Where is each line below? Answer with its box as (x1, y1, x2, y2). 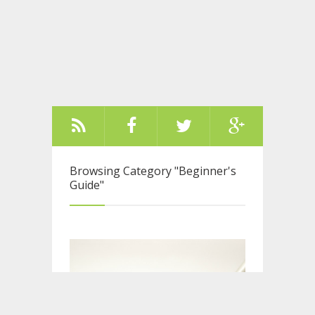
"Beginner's (174, 163, 236, 179)
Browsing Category (70, 163, 174, 179)
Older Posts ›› (159, 240, 228, 253)
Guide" (70, 177, 104, 193)
